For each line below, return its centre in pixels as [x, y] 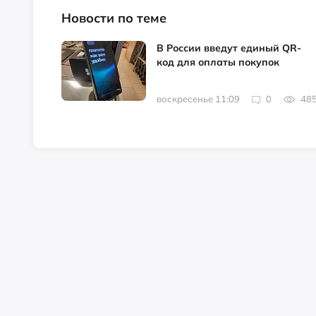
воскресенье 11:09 [198, 99]
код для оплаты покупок [218, 62]
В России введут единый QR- [229, 48]
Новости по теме [114, 18]
